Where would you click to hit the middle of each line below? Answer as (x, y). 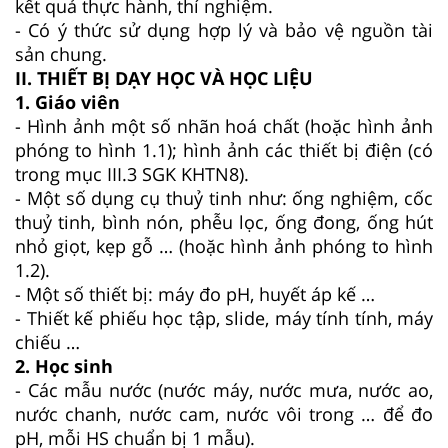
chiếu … (47, 341)
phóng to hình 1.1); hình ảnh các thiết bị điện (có (224, 149)
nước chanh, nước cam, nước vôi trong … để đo (224, 413)
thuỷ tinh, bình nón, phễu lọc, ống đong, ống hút (224, 221)
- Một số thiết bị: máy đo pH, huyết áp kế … (195, 293)
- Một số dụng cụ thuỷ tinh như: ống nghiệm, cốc (224, 197)
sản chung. (61, 53)
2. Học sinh (64, 365)
